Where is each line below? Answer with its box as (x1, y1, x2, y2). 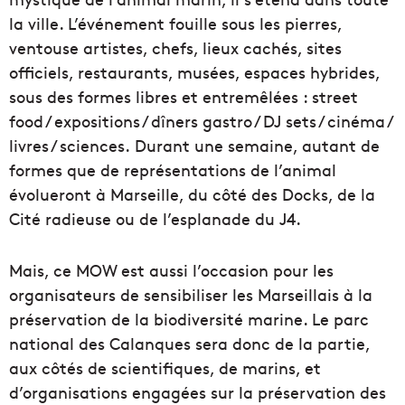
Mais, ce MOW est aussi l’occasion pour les (9, 259, 334, 281)
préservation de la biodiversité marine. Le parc (9, 307, 369, 330)
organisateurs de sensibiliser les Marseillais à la (9, 283, 372, 306)
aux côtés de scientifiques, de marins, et (9, 356, 321, 379)
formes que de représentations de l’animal (9, 158, 336, 181)
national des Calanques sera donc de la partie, (9, 332, 370, 354)
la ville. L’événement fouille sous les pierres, (9, 12, 342, 34)
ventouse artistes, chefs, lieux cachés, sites (9, 36, 342, 59)
